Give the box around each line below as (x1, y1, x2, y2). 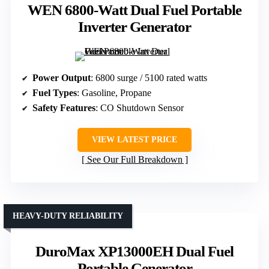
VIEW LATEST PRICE (92, 135, 177, 145)
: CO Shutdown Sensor (95, 103, 184, 113)
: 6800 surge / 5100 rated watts (91, 73, 207, 83)
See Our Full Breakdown (86, 154, 183, 165)
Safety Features (32, 103, 95, 113)
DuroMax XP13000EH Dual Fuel (35, 243, 234, 260)
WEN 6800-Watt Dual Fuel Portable (28, 2, 241, 19)
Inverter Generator (78, 19, 191, 35)
